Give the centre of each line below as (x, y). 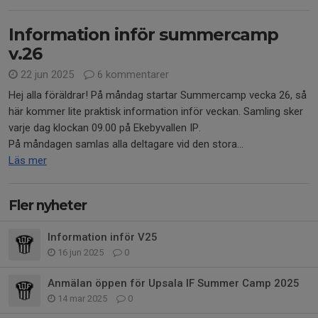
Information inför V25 (103, 237)
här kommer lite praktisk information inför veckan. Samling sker (156, 112)
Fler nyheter (48, 206)
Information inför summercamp (143, 35)
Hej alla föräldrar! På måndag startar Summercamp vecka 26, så (158, 95)
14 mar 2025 (82, 299)
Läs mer (28, 161)
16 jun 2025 (81, 253)
